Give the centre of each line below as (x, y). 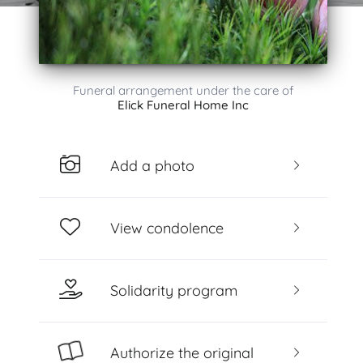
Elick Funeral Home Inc (183, 105)
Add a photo (152, 165)
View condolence (167, 228)
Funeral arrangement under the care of (183, 90)
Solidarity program (173, 290)
